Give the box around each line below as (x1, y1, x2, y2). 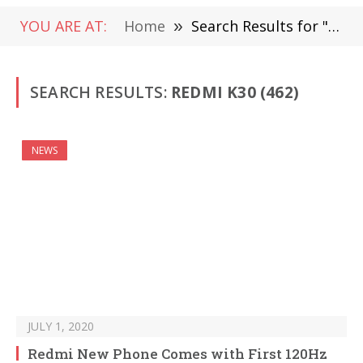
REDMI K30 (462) (171, 82, 299, 103)
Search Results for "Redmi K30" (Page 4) (191, 16, 328, 36)
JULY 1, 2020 (28, 318, 94, 335)
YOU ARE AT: (20, 16, 107, 36)
